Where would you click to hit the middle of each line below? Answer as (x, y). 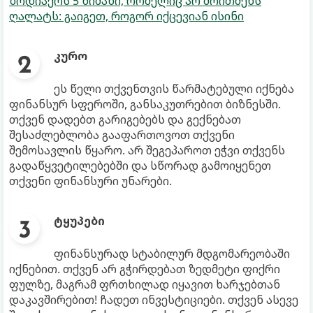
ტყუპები (79, 220)
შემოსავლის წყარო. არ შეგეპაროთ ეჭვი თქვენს (147, 150)
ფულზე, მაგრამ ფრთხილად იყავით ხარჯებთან (145, 284)
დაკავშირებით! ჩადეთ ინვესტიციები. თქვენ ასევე (154, 299)
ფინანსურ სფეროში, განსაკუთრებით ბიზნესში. (145, 104)
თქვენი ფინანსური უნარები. (90, 181)
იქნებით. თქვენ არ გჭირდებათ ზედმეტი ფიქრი (145, 269)
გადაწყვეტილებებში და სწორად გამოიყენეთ (140, 165)
